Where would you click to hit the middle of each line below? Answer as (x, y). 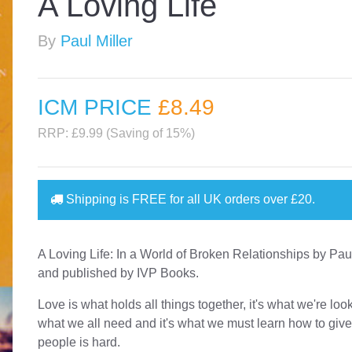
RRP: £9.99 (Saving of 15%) (117, 133)
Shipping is (98, 200)
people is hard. (79, 342)
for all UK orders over (229, 200)
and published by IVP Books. (119, 273)
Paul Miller (97, 41)
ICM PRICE (98, 107)
